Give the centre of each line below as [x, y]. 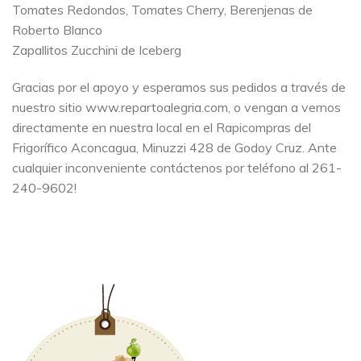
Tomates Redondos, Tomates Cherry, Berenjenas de [162, 10]
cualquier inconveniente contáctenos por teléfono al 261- [177, 168]
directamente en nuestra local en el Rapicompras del [162, 128]
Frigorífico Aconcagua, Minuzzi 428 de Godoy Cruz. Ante [174, 148]
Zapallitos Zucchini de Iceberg [97, 50]
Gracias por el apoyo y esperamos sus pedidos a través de [179, 87]
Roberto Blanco [57, 30]
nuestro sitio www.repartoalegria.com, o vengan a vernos [176, 108]
